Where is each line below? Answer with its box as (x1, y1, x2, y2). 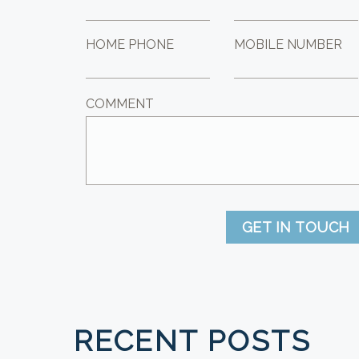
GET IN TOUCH (241, 219, 351, 236)
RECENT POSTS (74, 324, 311, 357)
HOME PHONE (86, 37, 175, 52)
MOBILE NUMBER (234, 37, 343, 52)
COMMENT (86, 96, 155, 111)
